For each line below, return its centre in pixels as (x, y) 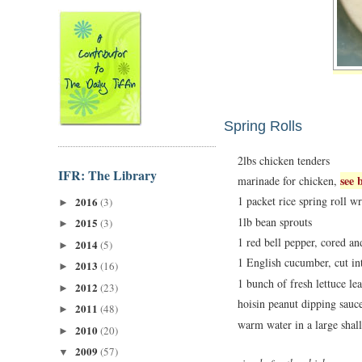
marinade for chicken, (289, 180)
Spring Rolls (263, 126)
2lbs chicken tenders (284, 160)
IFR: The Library (107, 175)
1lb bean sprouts (275, 221)
